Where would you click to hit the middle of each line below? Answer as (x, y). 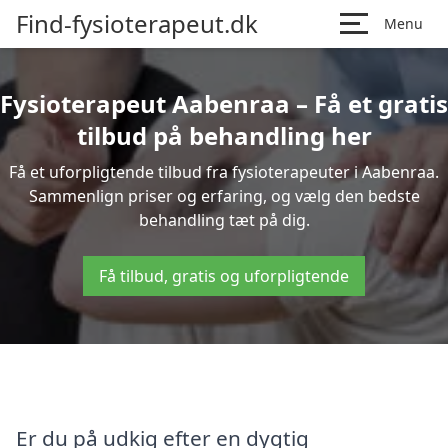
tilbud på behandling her (224, 135)
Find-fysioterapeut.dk (137, 23)
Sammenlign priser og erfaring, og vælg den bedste (224, 196)
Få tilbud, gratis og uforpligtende (224, 276)
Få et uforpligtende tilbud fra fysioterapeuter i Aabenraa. (224, 172)
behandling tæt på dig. (224, 220)
